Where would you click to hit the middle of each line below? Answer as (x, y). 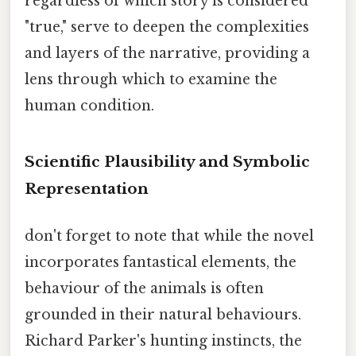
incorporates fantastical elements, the (161, 262)
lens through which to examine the (151, 79)
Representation (87, 188)
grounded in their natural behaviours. (163, 314)
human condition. (89, 105)
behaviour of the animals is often (144, 288)
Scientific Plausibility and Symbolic (167, 161)
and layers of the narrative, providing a (167, 53)
